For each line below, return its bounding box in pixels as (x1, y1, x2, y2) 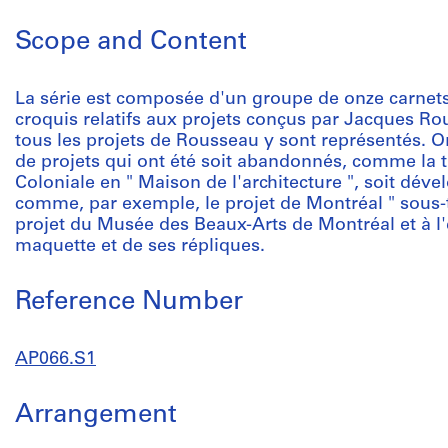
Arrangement (15, 402, 177, 429)
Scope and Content (15, 29, 247, 56)
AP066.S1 (15, 350, 96, 369)
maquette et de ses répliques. (15, 237, 265, 256)
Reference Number (15, 289, 243, 316)
